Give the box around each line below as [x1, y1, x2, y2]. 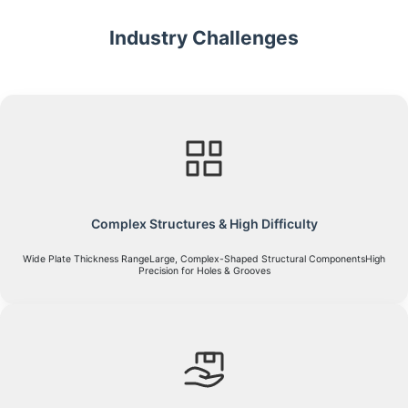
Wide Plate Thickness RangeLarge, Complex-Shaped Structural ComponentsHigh [23, 253, 385, 266]
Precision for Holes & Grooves [138, 265, 270, 278]
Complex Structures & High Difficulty [90, 216, 318, 232]
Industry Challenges [109, 26, 299, 50]
